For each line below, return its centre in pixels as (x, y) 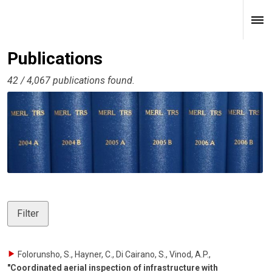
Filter (28, 213)
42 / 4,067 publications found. (71, 81)
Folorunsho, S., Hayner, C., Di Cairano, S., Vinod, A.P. (113, 254)
